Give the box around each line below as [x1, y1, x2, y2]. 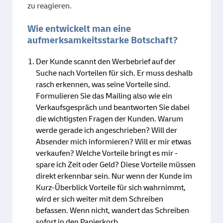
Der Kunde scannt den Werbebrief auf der [36, 56, 176, 67]
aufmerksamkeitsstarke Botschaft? [27, 34, 178, 46]
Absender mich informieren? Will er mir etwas [36, 136, 191, 147]
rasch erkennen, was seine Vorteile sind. [36, 79, 170, 90]
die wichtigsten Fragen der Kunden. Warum [36, 113, 183, 124]
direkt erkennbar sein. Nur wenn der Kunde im [36, 171, 192, 181]
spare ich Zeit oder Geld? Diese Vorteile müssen [36, 159, 196, 170]
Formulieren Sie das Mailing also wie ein [36, 91, 172, 101]
